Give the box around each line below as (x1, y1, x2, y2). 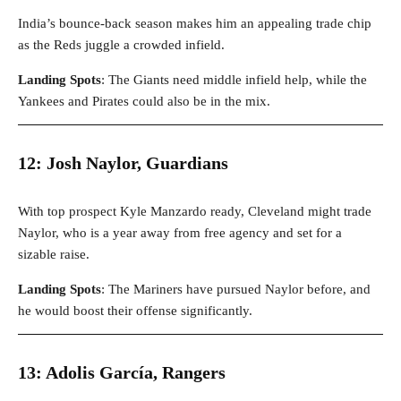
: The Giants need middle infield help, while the (101, 73, 367, 88)
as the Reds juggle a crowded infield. (18, 38, 225, 53)
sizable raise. (18, 247, 90, 262)
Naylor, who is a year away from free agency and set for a (18, 226, 342, 241)
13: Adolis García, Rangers (18, 363, 226, 383)
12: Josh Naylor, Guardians (18, 153, 228, 174)
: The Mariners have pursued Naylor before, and (101, 282, 371, 297)
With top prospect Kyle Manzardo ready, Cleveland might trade (18, 204, 371, 219)
